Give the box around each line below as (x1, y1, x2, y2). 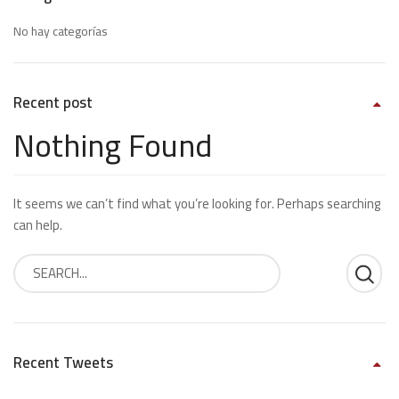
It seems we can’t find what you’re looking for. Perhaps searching (13, 191, 381, 216)
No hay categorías (13, 20, 108, 43)
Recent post (13, 88, 93, 117)
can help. (13, 212, 62, 238)
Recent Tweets (13, 348, 113, 377)
